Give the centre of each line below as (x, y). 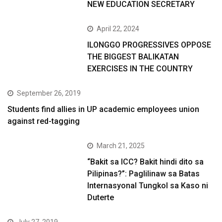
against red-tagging (44, 121)
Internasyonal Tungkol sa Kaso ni (148, 186)
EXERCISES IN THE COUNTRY (140, 69)
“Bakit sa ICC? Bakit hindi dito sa (146, 162)
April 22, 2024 (118, 29)
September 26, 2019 (49, 93)
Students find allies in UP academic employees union (103, 110)
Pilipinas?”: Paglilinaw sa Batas (144, 174)
